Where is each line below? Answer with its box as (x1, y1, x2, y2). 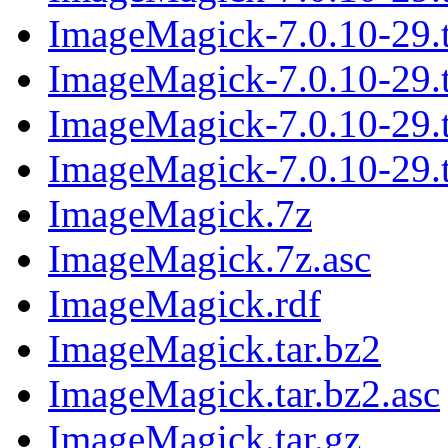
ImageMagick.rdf (48, 281, 321, 325)
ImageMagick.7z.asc (48, 236, 371, 280)
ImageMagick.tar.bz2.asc (48, 371, 440, 415)
